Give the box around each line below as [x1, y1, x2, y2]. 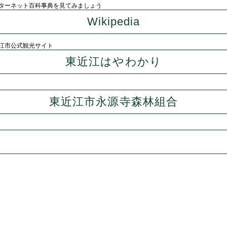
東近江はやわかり [65, 55, 162, 68]
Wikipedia [87, 15, 140, 28]
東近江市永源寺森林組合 [49, 95, 178, 108]
